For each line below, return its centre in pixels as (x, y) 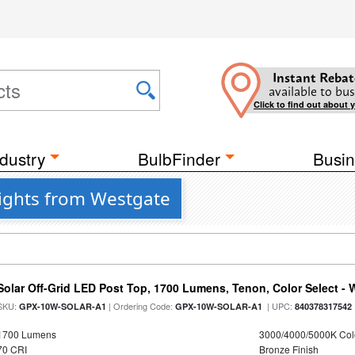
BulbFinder (179, 158)
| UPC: (279, 306)
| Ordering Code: (141, 306)
